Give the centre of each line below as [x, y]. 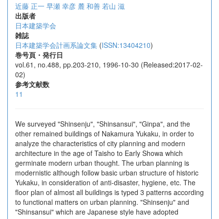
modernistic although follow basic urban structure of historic [107, 173]
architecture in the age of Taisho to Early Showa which [99, 153]
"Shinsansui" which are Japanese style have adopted [97, 212]
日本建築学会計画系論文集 [56, 45]
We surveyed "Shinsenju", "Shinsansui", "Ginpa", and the [103, 124]
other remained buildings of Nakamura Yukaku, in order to [105, 133]
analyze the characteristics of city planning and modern [100, 143]
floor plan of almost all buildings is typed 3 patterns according [109, 192]
